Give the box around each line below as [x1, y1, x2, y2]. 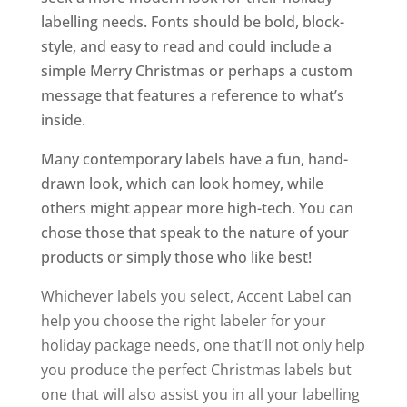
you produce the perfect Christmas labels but [40, 360, 352, 381]
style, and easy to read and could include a [40, 36, 332, 57]
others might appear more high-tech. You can [40, 198, 353, 219]
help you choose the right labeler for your [40, 311, 326, 332]
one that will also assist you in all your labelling [40, 384, 360, 405]
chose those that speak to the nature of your [40, 223, 349, 243]
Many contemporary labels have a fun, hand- [40, 149, 348, 170]
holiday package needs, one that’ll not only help [40, 335, 365, 356]
